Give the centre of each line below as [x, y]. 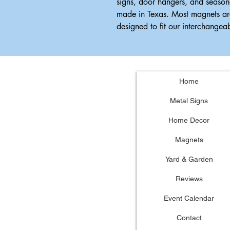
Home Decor [189, 120]
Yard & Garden [189, 159]
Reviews [189, 178]
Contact [189, 217]
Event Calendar [189, 198]
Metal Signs [189, 100]
